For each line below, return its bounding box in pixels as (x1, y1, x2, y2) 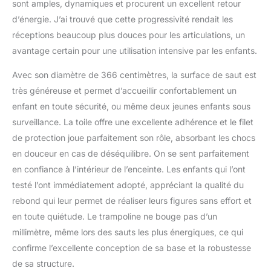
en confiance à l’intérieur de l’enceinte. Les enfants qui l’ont (12, 163, 246, 174)
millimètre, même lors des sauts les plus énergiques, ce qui (12, 226, 243, 237)
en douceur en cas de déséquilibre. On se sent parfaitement (12, 148, 249, 158)
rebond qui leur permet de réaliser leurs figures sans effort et (12, 195, 252, 206)
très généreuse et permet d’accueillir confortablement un (12, 85, 237, 96)
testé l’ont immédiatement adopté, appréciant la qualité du (12, 179, 244, 190)
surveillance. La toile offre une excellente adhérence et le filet (12, 116, 253, 127)
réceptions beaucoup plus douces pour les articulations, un (12, 29, 245, 40)
